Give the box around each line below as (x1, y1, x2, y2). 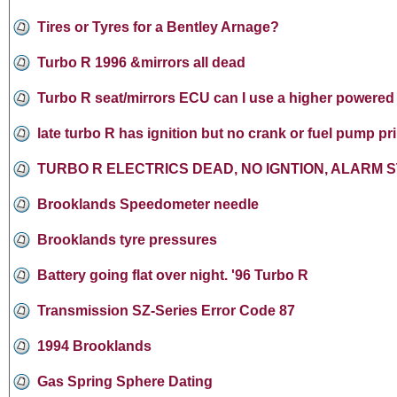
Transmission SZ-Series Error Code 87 (37, 302, 295, 318)
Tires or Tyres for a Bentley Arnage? (37, 19, 279, 35)
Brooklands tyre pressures (37, 231, 217, 247)
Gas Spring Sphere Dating (37, 373, 213, 389)
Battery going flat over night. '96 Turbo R (37, 267, 308, 283)
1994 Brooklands (37, 338, 152, 354)
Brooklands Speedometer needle (37, 196, 259, 212)
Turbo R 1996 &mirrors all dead (37, 54, 245, 70)
